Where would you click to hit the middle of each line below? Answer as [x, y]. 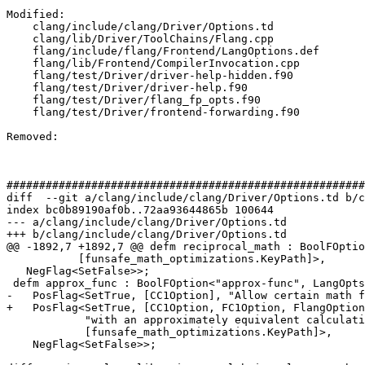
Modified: [39, 15]
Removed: [36, 137]
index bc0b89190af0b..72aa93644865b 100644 [140, 210]
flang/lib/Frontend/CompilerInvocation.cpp [20, 64]
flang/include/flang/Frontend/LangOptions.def [20, 51]
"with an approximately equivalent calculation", [46, 320]
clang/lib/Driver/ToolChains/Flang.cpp [20, 39]
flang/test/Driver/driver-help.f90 [20, 88]
